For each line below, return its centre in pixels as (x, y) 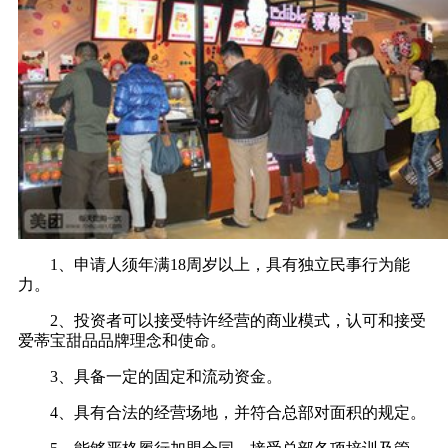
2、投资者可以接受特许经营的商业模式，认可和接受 (222, 321)
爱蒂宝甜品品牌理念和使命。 (122, 341)
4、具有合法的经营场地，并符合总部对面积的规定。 (222, 413)
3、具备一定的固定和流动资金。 (150, 377)
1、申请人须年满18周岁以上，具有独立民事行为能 (214, 265)
